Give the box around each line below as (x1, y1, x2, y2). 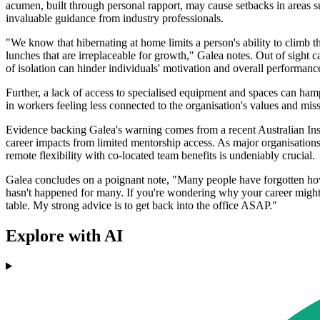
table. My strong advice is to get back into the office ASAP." (6, 199, 277, 212)
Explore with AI (6, 226, 123, 245)
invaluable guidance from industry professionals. (6, 12, 224, 25)
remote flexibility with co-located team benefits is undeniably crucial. (6, 149, 315, 162)
